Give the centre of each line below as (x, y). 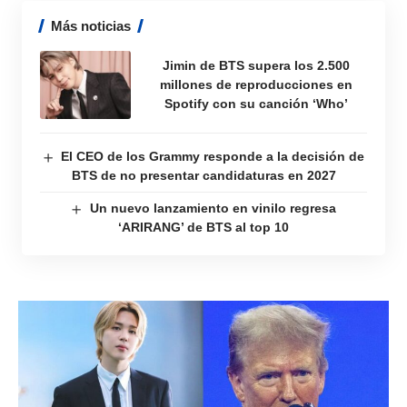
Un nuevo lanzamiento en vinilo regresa (213, 208)
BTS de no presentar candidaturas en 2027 (203, 175)
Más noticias (91, 26)
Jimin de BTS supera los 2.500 (256, 65)
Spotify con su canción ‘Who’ (256, 104)
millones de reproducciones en (256, 84)
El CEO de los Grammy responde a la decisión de (213, 156)
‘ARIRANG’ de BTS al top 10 (203, 227)
